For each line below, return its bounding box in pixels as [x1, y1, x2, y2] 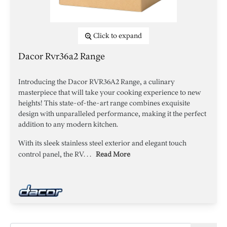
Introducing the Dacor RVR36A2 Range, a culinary [18, 78, 175, 86]
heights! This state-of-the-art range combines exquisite [18, 99, 190, 107]
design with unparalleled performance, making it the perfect [18, 109, 206, 118]
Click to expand [93, 31, 142, 40]
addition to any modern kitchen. [18, 120, 118, 129]
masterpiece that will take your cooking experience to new [18, 88, 201, 97]
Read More [96, 150, 130, 159]
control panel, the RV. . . [18, 150, 93, 159]
